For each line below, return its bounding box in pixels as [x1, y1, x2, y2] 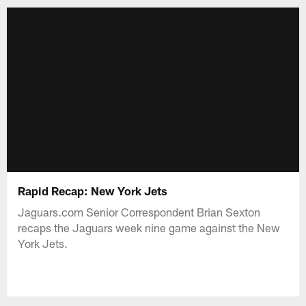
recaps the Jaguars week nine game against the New [18, 220, 281, 234]
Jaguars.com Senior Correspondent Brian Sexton [18, 204, 261, 219]
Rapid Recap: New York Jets [18, 183, 168, 197]
